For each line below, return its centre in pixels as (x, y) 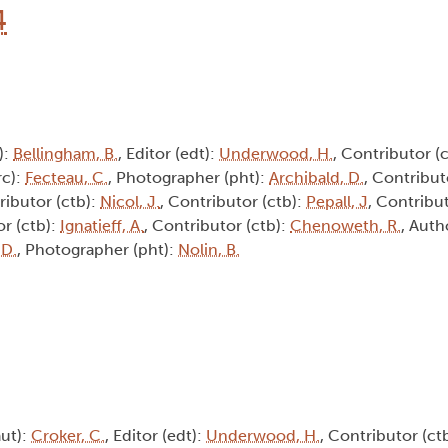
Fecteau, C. (66, 178)
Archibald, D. (316, 178)
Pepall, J (337, 202)
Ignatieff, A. (102, 226)
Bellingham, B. (65, 154)
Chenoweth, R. (345, 226)
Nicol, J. (130, 202)
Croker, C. (68, 436)
